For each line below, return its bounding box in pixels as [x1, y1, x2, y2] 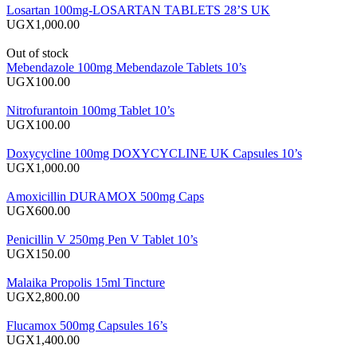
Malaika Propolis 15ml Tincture [6, 275, 165, 289]
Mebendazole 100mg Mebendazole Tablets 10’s [6, 60, 246, 74]
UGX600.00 [6, 203, 70, 218]
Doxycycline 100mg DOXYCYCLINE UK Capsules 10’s [6, 146, 302, 160]
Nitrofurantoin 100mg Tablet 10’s [6, 103, 175, 117]
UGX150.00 [6, 246, 70, 261]
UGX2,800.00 [6, 289, 80, 304]
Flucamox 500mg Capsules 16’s [6, 318, 167, 332]
